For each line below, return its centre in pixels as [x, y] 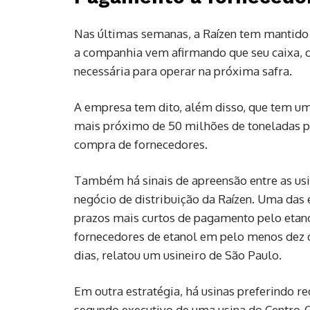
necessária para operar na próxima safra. [183, 71]
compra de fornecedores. [141, 144]
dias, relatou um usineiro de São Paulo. [178, 255]
